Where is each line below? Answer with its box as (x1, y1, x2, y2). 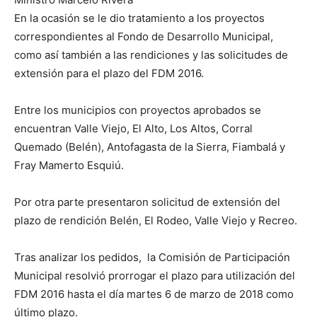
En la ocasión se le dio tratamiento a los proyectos (14, 11, 265, 25)
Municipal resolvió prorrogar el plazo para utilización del (14, 269, 295, 282)
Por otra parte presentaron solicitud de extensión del (14, 195, 280, 209)
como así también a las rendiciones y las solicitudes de (14, 48, 288, 62)
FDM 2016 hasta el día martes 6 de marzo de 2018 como (14, 287, 294, 301)
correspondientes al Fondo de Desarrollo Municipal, (14, 30, 273, 43)
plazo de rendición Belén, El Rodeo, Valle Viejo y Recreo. (14, 214, 297, 227)
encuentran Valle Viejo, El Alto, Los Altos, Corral (14, 122, 253, 135)
